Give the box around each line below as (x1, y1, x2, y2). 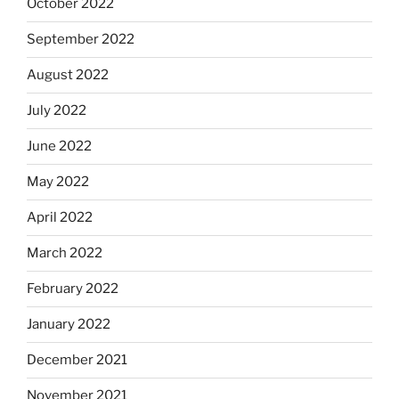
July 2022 (27, 102, 86, 119)
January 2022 (27, 316, 110, 333)
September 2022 (27, 31, 134, 48)
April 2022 (27, 209, 93, 226)
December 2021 (27, 352, 127, 369)
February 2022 (27, 281, 118, 297)
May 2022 (27, 174, 89, 191)
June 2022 (27, 138, 92, 155)
